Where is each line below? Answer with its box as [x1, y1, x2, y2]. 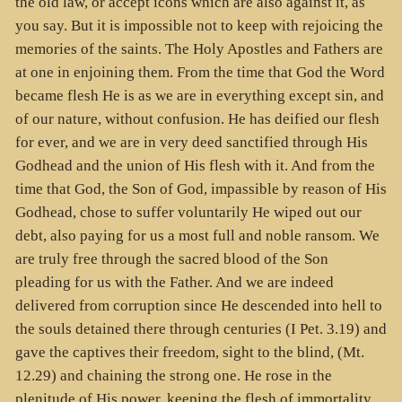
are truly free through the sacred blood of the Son [14, 250, 328, 268]
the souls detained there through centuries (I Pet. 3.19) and [14, 320, 387, 338]
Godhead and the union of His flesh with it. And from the [14, 157, 375, 175]
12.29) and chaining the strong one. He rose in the [14, 367, 332, 385]
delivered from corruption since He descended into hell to [14, 297, 382, 315]
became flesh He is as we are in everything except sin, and [14, 87, 384, 105]
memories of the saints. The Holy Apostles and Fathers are [14, 40, 383, 58]
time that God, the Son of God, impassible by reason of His [14, 180, 387, 198]
